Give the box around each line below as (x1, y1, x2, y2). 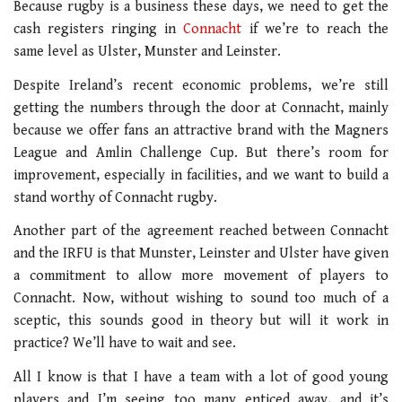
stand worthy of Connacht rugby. (13, 188, 217, 206)
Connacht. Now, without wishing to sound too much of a (13, 290, 389, 308)
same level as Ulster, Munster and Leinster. (13, 43, 281, 61)
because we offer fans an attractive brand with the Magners (13, 121, 389, 139)
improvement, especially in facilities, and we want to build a (13, 166, 389, 184)
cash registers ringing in (13, 21, 184, 39)
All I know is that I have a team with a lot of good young (13, 368, 389, 386)
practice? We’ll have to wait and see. (13, 335, 236, 353)
